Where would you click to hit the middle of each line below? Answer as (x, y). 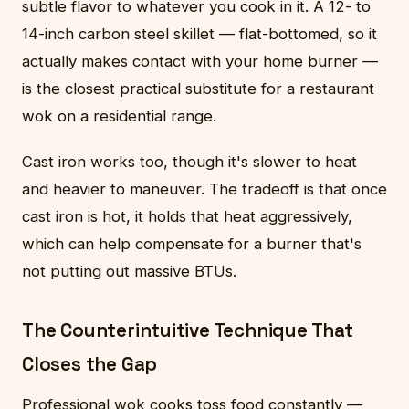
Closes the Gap (90, 365)
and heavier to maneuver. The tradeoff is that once (204, 189)
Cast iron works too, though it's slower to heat (189, 162)
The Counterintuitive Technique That (188, 331)
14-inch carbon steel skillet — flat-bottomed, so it (199, 34)
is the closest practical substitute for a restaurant (198, 89)
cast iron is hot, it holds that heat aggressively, (187, 217)
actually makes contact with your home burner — (200, 62)
